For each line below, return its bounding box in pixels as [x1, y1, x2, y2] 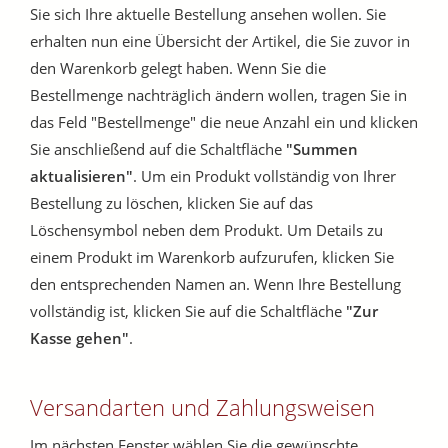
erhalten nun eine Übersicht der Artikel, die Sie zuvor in [30, 31, 410, 52]
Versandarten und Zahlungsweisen [30, 392, 375, 423]
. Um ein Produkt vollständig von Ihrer [133, 166, 396, 187]
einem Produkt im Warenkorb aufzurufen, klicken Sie [30, 247, 394, 268]
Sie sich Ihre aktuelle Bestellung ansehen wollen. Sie [30, 4, 386, 25]
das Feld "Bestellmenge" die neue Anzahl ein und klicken [30, 112, 418, 133]
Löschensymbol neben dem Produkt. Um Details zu [30, 220, 383, 241]
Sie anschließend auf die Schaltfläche [30, 139, 286, 160]
